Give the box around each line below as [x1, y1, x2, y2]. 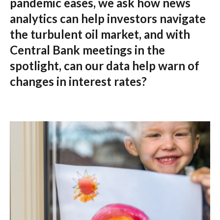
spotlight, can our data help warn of [10, 58, 199, 73]
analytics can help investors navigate [10, 11, 206, 26]
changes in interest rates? [10, 74, 147, 88]
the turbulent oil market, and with [10, 27, 190, 41]
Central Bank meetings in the [10, 43, 165, 57]
